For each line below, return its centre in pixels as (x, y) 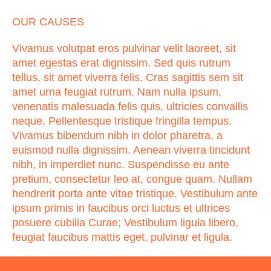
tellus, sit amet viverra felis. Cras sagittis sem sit (128, 77)
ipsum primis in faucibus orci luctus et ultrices (121, 208)
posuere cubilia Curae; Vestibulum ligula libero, (125, 223)
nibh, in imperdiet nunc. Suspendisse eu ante (121, 165)
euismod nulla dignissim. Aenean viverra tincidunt (131, 150)
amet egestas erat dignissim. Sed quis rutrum (121, 63)
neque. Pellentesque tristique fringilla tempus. (122, 121)
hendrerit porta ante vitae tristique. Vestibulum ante (135, 194)
